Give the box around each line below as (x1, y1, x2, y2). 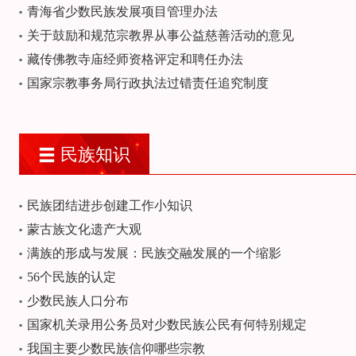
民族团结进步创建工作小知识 (27, 199, 192, 212)
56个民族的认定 (27, 270, 116, 284)
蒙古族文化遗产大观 (27, 222, 141, 236)
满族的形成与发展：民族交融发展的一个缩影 (27, 246, 281, 260)
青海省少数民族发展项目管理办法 (27, 5, 218, 18)
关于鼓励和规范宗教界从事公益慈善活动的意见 (27, 29, 294, 42)
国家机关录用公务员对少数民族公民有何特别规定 (27, 318, 307, 331)
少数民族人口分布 (27, 294, 129, 308)
